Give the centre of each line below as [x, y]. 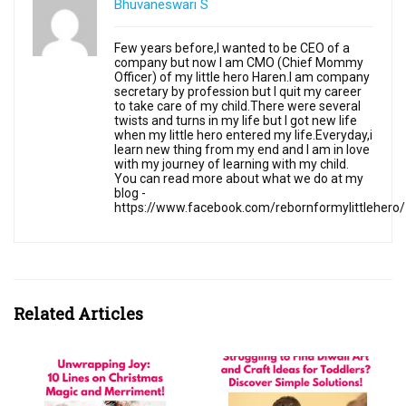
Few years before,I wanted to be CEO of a [232, 48]
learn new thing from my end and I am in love [242, 150]
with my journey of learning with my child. [232, 164]
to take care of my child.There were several [237, 106]
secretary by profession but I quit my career [238, 92]
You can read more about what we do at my [239, 179]
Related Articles [78, 314]
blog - [130, 193]
